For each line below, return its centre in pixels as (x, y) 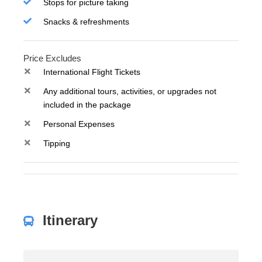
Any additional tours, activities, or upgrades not (130, 92)
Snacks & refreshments (86, 22)
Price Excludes (52, 58)
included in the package (87, 105)
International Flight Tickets (92, 72)
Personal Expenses (79, 124)
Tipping (57, 144)
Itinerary (70, 220)
